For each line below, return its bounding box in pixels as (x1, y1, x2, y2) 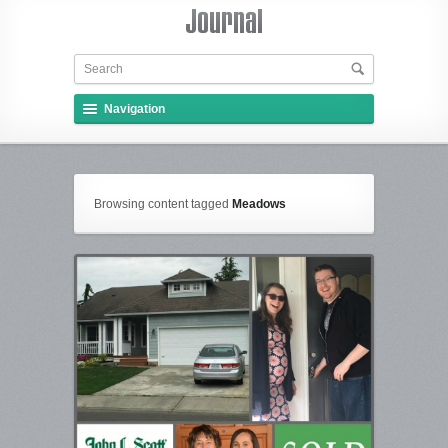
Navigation (104, 102, 165, 116)
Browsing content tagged (94, 197, 232, 211)
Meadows (232, 197, 286, 211)
